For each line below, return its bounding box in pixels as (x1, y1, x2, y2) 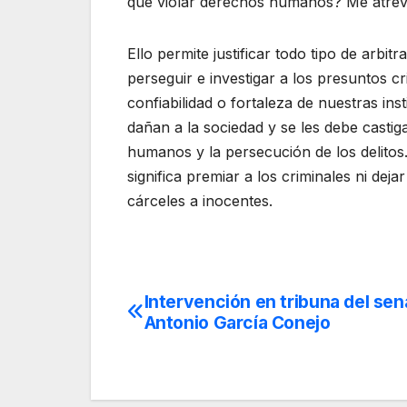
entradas (126, 365, 247, 402)
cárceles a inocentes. (127, 191, 273, 210)
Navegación (126, 291, 291, 327)
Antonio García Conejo (144, 311, 331, 333)
